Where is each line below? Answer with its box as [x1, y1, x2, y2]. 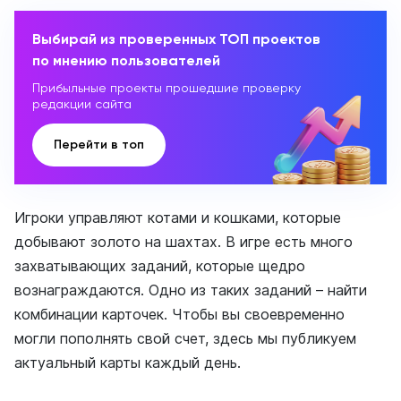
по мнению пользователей [32, 52, 220, 69]
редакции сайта [32, 97, 132, 111]
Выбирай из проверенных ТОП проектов [32, 30, 320, 47]
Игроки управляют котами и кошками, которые [14, 209, 341, 226]
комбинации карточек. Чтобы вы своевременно [14, 305, 345, 323]
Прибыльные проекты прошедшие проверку [32, 81, 301, 95]
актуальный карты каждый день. [14, 354, 241, 371]
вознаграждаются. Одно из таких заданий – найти [14, 281, 367, 299]
